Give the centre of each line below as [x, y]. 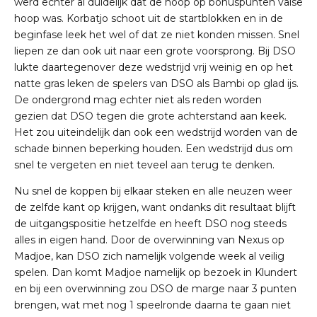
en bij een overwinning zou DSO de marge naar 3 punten [155, 288]
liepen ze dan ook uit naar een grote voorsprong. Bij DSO [155, 51]
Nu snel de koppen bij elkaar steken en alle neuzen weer [153, 191]
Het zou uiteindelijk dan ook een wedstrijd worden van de [156, 132]
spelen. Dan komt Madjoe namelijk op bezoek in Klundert [156, 272]
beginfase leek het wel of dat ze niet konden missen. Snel [157, 34]
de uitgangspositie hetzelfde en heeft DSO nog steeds [150, 223]
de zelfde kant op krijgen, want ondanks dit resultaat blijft [155, 207]
